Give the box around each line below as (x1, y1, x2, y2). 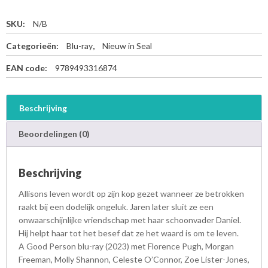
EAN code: (6, 62, 49, 73)
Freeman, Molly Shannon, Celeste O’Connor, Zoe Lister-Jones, (19, 254, 249, 264)
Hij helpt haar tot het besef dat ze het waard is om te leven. (19, 227, 239, 238)
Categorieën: (6, 40, 60, 51)
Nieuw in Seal (102, 40, 152, 51)
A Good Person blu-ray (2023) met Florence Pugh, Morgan (19, 240, 234, 251)
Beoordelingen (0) (19, 128, 90, 139)
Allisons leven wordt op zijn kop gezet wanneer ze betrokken (19, 188, 244, 199)
